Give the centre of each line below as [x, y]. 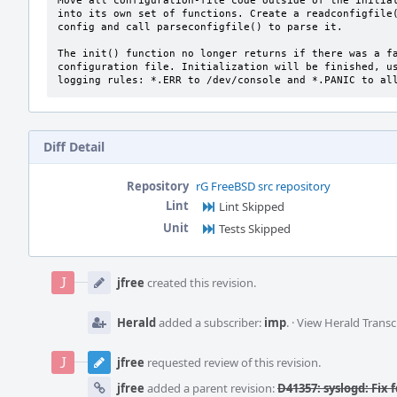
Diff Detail [74, 147]
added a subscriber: [210, 323]
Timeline [54, 281]
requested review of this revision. [233, 362]
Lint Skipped [252, 206]
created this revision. [200, 283]
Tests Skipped [255, 229]
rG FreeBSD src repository [263, 186]
